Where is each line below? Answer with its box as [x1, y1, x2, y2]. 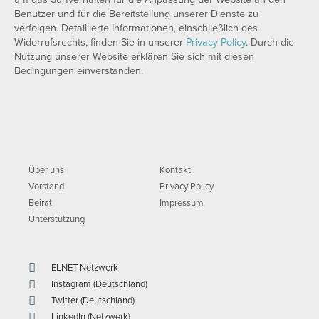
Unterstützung [28, 214, 85, 225]
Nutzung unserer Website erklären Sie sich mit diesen [14, 51, 254, 63]
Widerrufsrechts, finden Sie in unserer [14, 36, 186, 48]
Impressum [159, 197, 204, 209]
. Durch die [246, 36, 294, 48]
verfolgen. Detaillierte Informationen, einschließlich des [14, 22, 258, 34]
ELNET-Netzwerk [51, 262, 119, 273]
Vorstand [28, 181, 64, 192]
